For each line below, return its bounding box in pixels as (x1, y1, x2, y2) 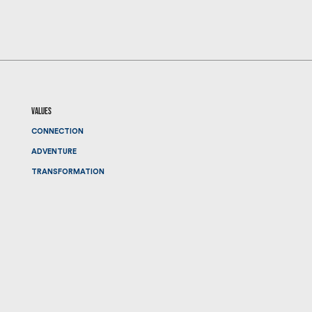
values (31, 106, 52, 118)
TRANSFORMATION (31, 167, 104, 175)
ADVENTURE (31, 147, 77, 155)
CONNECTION (31, 127, 84, 135)
